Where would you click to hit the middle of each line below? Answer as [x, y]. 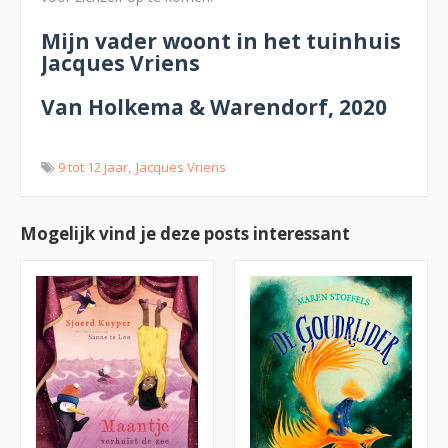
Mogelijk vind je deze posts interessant [185, 233]
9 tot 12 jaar [93, 167]
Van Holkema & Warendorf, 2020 [214, 107]
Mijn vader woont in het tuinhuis [221, 41]
